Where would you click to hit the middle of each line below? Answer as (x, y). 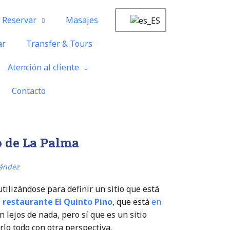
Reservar (19, 20)
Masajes (82, 20)
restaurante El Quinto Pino (57, 202)
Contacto (29, 91)
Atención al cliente (43, 67)
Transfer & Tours (59, 44)
